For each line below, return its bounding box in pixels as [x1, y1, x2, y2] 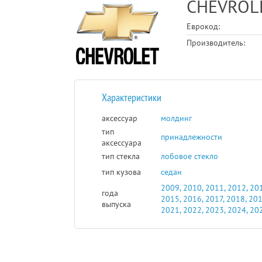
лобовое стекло [161, 150, 219, 161]
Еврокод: [186, 21, 220, 32]
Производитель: [186, 37, 245, 48]
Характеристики [102, 90, 162, 104]
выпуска [102, 198, 132, 209]
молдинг [161, 112, 192, 123]
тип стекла [102, 150, 140, 161]
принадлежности [161, 131, 223, 142]
